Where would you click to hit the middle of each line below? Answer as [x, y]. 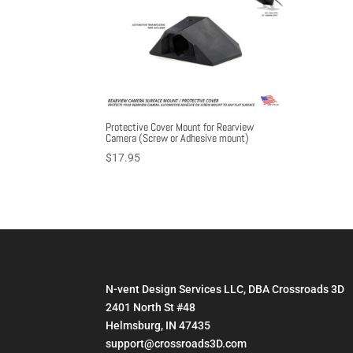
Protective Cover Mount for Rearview [180, 127]
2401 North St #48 [151, 307]
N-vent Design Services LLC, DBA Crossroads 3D [225, 289]
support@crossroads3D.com [176, 343]
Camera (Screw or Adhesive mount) [178, 138]
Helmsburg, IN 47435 [158, 325]
